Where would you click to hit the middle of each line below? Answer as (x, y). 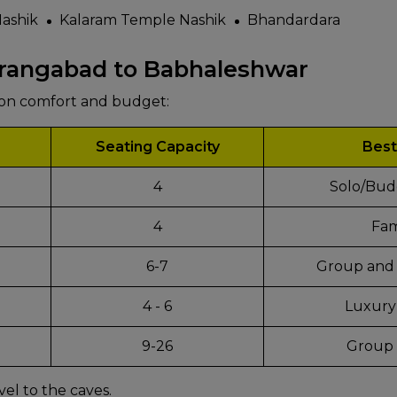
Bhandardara (294, 20)
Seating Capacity (157, 147)
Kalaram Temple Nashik (143, 20)
